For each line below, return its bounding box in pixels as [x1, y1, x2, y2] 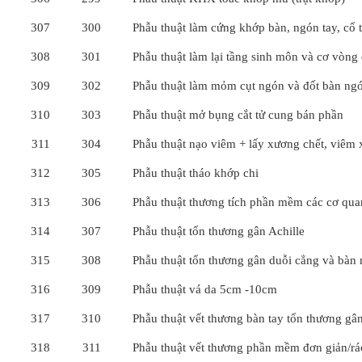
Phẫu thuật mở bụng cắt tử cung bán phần [133, 108, 343, 121]
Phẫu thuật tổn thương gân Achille [133, 225, 305, 238]
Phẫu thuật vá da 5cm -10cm [133, 283, 277, 296]
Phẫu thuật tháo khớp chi [133, 166, 259, 179]
